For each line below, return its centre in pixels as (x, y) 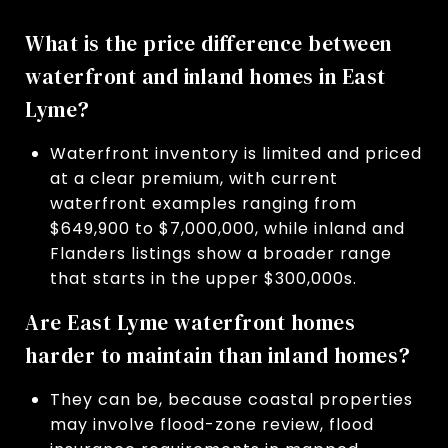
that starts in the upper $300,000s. (203, 278)
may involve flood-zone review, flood (211, 424)
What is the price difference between (208, 43)
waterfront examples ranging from (203, 203)
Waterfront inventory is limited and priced (235, 153)
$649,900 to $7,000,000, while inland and (227, 228)
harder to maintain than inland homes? (218, 355)
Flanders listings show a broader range (220, 253)
